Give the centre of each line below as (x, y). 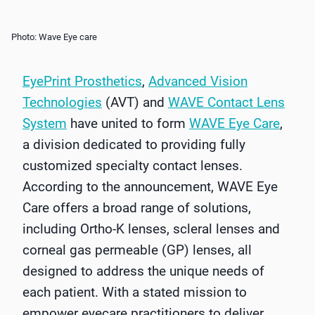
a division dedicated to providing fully (134, 145)
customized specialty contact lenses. (133, 166)
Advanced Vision (198, 82)
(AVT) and (135, 103)
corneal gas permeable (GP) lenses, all (137, 250)
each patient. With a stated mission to (135, 292)
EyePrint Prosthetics (82, 82)
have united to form (128, 124)
